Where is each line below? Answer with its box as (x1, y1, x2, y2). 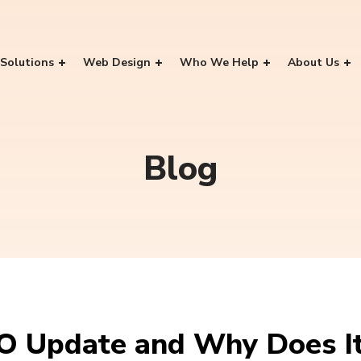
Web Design (83, 54, 151, 70)
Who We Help (180, 54, 259, 70)
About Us (288, 54, 339, 70)
